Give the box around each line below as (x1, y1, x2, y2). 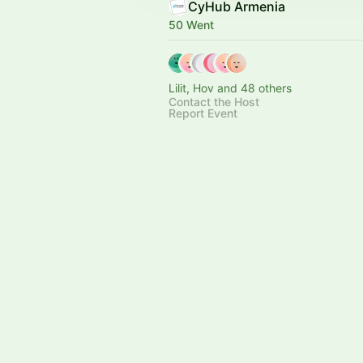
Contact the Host (169, 95, 259, 109)
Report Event (169, 106, 237, 120)
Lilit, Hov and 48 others (169, 81, 292, 95)
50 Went (169, 18, 214, 32)
